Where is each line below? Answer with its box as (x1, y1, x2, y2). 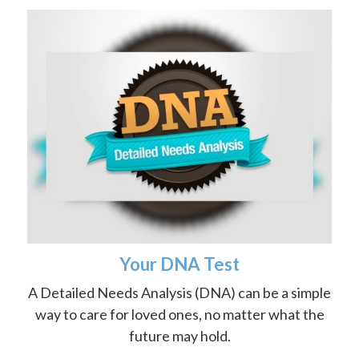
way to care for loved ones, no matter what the (34, 305, 325, 323)
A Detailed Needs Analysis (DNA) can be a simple (28, 283, 331, 301)
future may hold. (128, 326, 231, 345)
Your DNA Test (119, 252, 240, 275)
